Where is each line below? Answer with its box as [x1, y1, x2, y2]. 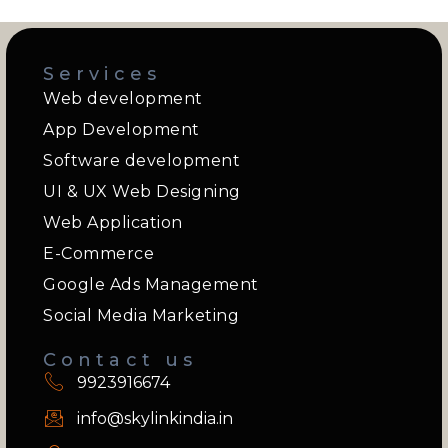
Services [43, 63, 161, 85]
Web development [43, 89, 203, 108]
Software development [43, 151, 240, 170]
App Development [43, 120, 200, 139]
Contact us [43, 349, 197, 371]
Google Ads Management [43, 275, 259, 294]
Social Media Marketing [43, 306, 239, 325]
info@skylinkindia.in [76, 409, 233, 429]
